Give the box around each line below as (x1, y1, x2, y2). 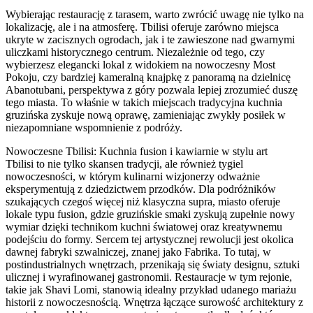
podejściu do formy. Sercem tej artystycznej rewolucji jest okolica (6, 233, 293, 245)
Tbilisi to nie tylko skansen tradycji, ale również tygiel (6, 157, 243, 170)
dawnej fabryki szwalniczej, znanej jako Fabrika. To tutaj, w (6, 245, 271, 258)
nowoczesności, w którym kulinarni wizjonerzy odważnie (6, 170, 260, 182)
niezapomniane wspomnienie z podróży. (6, 121, 182, 133)
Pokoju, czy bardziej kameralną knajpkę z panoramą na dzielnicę (6, 71, 291, 83)
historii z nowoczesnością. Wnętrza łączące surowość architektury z (6, 296, 303, 308)
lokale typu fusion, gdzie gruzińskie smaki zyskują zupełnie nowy (6, 208, 295, 220)
